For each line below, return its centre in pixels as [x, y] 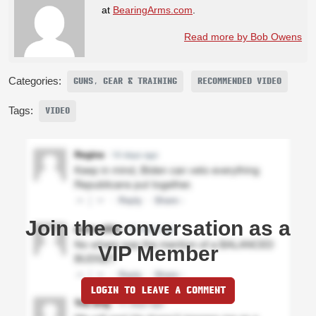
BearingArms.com [153, 10]
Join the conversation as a [158, 229]
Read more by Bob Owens [243, 37]
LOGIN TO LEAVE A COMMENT [158, 291]
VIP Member [158, 254]
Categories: [35, 81]
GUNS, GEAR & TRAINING [125, 81]
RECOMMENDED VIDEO [239, 81]
